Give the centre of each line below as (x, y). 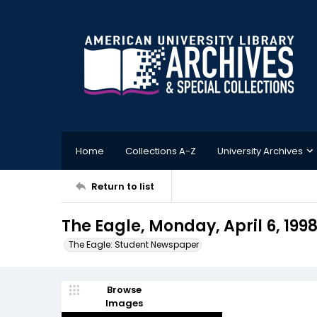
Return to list (123, 186)
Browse (124, 290)
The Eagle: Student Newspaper (134, 244)
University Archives (260, 151)
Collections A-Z (161, 151)
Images (124, 303)
